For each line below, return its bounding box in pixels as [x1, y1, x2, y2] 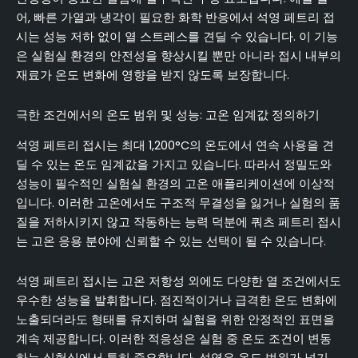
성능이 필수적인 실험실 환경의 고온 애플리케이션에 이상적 [16, 176, 335, 192]
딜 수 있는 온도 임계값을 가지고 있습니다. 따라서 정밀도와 [16, 157, 332, 173]
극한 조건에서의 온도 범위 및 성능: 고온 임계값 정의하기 [16, 106, 320, 123]
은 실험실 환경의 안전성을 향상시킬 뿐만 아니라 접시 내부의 [16, 48, 341, 65]
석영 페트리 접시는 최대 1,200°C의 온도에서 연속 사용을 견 [16, 137, 334, 153]
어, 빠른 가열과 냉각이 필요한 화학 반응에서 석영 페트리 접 [16, 10, 335, 26]
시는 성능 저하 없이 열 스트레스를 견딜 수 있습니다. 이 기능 [16, 29, 338, 46]
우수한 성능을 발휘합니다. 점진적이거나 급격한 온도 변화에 [16, 292, 337, 308]
